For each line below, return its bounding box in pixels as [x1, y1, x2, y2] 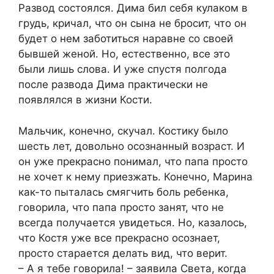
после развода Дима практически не [18, 78, 208, 91]
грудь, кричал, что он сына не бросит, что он [18, 17, 246, 30]
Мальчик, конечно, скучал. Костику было [18, 124, 228, 137]
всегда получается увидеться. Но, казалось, [18, 216, 247, 229]
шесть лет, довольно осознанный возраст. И [18, 139, 245, 152]
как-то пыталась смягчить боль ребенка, [18, 185, 229, 198]
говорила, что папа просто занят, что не [18, 201, 224, 213]
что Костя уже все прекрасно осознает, [18, 231, 220, 244]
